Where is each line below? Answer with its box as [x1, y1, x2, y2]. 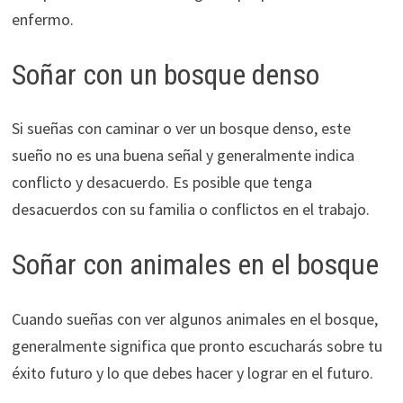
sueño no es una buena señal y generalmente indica [11, 145, 354, 166]
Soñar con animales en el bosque [11, 247, 379, 282]
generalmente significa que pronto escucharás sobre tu [11, 335, 382, 356]
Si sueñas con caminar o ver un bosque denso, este [11, 118, 351, 139]
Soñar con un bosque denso [11, 57, 319, 92]
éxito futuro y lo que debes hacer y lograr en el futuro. [11, 362, 373, 383]
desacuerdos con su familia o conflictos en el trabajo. [11, 199, 370, 220]
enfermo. [11, 8, 74, 30]
